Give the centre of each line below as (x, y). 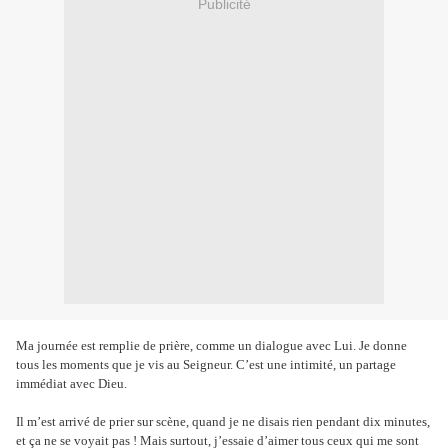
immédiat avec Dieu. (71, 384)
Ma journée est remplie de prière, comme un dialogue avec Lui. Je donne (211, 346)
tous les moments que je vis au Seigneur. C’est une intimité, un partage (206, 365)
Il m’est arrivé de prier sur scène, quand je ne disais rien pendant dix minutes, (223, 422)
